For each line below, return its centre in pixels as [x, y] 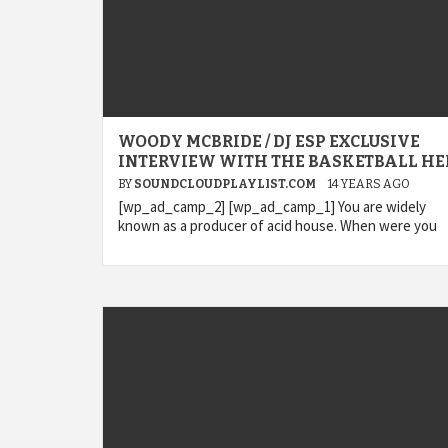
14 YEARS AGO [369, 184]
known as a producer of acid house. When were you [277, 225]
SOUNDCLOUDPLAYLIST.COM [226, 184]
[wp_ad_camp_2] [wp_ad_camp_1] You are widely [272, 206]
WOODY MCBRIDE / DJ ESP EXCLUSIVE [269, 141]
